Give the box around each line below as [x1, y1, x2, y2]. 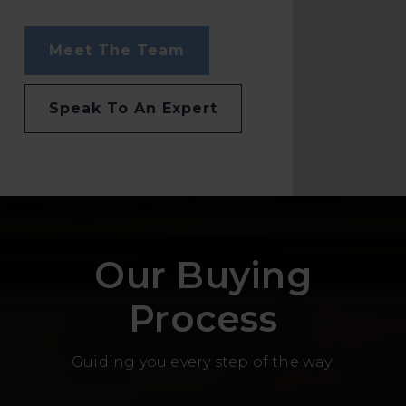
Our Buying [94, 253, 312, 298]
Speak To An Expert [49, 100, 218, 118]
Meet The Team [49, 42, 186, 60]
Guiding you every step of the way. [72, 353, 334, 372]
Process [129, 296, 277, 342]
